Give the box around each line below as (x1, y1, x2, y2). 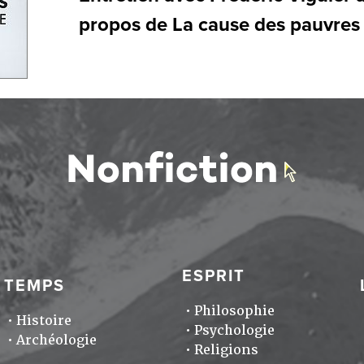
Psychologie (193, 322, 275, 340)
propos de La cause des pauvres (79, 13, 360, 37)
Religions (193, 341, 258, 359)
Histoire (15, 312, 71, 330)
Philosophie (193, 302, 275, 320)
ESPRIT (181, 266, 245, 287)
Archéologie (15, 331, 97, 349)
